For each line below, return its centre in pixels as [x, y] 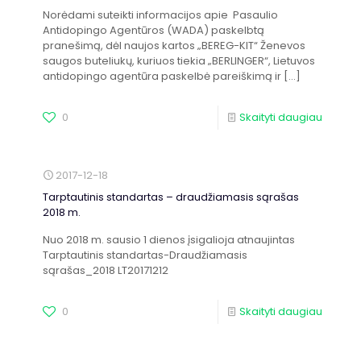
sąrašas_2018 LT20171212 [106, 270]
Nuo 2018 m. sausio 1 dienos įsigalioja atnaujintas [169, 240]
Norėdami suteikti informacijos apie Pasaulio [160, 15]
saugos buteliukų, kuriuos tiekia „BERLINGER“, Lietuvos [179, 61]
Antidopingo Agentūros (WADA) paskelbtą [154, 30]
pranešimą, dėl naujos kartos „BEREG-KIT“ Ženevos [174, 46]
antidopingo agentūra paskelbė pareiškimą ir [162, 76]
